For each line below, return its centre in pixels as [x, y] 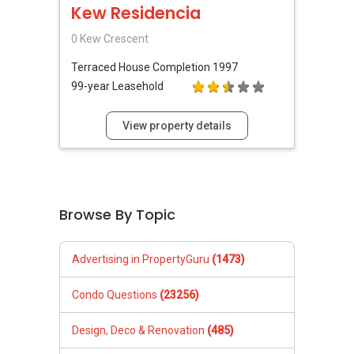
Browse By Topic [117, 214]
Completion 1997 [195, 67]
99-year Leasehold [117, 86]
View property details [177, 125]
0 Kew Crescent [110, 39]
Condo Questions [116, 294]
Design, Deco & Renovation [139, 330]
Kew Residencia [136, 13]
